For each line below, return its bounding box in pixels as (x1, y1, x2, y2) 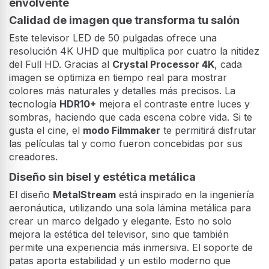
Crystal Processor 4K (112, 58, 214, 70)
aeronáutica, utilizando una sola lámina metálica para (9, 202, 251, 214)
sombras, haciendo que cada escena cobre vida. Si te (9, 110, 252, 123)
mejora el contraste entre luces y (96, 97, 250, 110)
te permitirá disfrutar (160, 124, 256, 136)
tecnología (9, 97, 59, 110)
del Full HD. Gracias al (9, 58, 112, 70)
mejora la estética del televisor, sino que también (9, 228, 229, 241)
